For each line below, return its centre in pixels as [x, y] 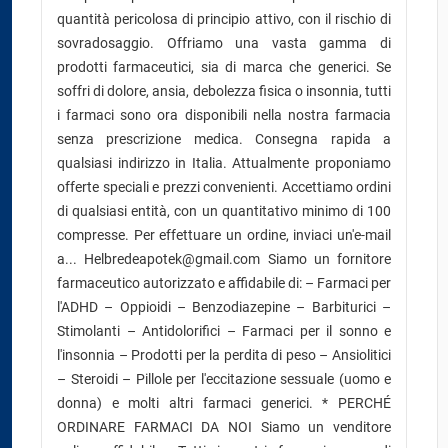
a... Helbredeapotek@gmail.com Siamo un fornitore [224, 259]
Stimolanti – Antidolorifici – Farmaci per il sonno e [224, 331]
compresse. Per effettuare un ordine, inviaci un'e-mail [224, 235]
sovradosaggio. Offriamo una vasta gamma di [224, 43]
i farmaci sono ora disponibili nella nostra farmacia [224, 115]
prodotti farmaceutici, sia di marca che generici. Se [224, 67]
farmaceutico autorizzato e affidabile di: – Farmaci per [224, 283]
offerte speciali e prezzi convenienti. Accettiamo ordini [224, 187]
